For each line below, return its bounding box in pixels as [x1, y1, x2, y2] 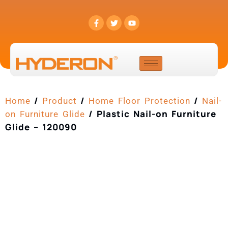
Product [42, 96, 77, 106]
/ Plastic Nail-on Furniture [85, 108, 216, 120]
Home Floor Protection [89, 96, 190, 106]
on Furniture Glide [5, 109, 85, 119]
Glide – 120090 [5, 121, 77, 133]
